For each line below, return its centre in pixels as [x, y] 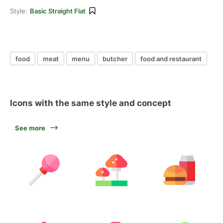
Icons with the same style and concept [91, 103]
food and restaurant [171, 58]
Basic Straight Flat [58, 11]
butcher [115, 58]
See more [30, 128]
